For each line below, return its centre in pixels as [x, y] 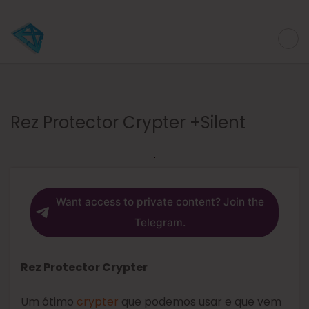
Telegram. [160, 223]
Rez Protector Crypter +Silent [128, 123]
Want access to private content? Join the [160, 202]
